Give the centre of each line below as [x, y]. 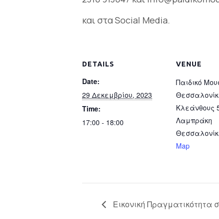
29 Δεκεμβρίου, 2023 [117, 95]
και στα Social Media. [126, 20]
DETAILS [98, 64]
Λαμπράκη [194, 120]
